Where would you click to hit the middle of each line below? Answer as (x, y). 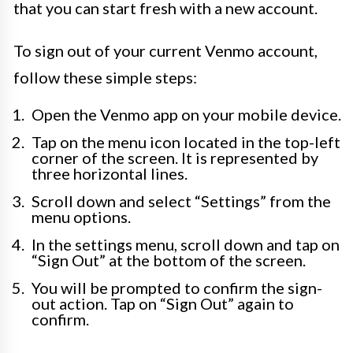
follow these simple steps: (105, 77)
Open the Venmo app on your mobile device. (186, 114)
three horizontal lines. (110, 173)
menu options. (81, 217)
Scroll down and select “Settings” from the (181, 201)
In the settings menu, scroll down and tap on (186, 244)
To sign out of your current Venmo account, (165, 50)
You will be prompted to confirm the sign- (177, 288)
